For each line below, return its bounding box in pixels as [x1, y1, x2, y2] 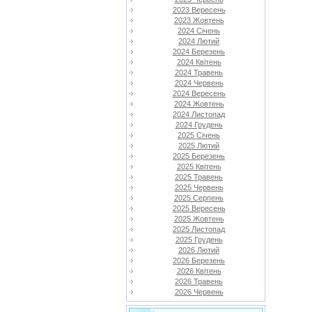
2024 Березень [173, 47, 225, 56]
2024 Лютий [178, 37, 219, 45]
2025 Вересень [172, 204, 226, 212]
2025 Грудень [175, 235, 223, 244]
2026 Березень [173, 256, 225, 265]
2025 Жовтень [173, 214, 224, 223]
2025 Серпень [174, 194, 224, 202]
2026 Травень [175, 277, 223, 286]
